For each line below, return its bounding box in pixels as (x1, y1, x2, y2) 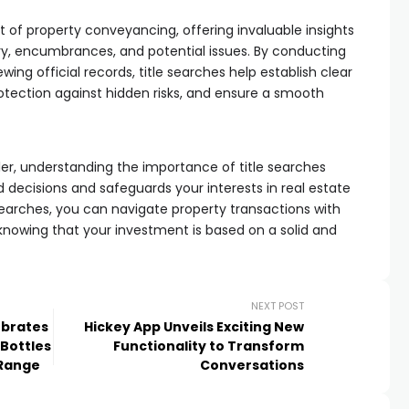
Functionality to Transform (113, 337, 305, 355)
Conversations (200, 356, 305, 374)
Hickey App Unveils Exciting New (84, 318, 305, 336)
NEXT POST (251, 299, 305, 313)
